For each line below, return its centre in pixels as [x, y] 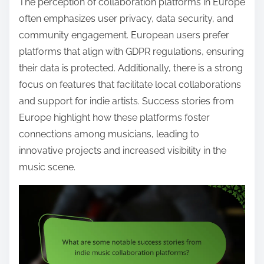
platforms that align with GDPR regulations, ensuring [131, 51]
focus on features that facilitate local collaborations [130, 84]
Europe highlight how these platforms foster [114, 117]
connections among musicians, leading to [109, 134]
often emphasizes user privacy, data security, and [126, 18]
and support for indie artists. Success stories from [126, 101]
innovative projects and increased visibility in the [123, 150]
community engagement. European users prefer [124, 35]
